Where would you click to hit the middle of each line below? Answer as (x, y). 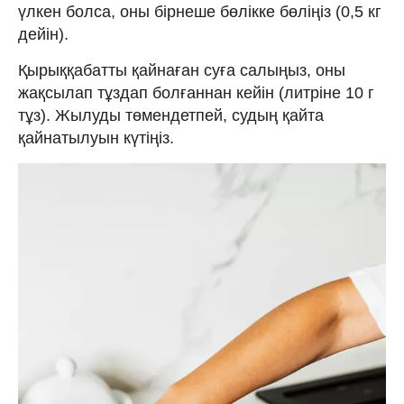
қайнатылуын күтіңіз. (96, 138)
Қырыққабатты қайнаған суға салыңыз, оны (182, 70)
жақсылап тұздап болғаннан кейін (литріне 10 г (196, 92)
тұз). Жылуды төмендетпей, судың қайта (171, 115)
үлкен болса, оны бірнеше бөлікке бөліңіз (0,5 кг (200, 11)
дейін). (43, 34)
